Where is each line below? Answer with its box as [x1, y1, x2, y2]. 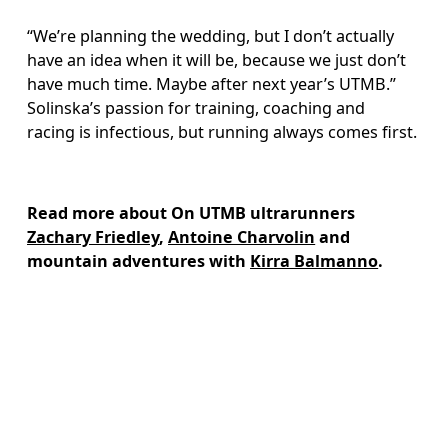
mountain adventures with [27, 249, 251, 272]
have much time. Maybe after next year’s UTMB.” [27, 73, 401, 96]
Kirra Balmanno [250, 249, 379, 272]
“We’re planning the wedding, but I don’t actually [27, 25, 399, 48]
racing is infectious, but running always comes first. [27, 121, 418, 144]
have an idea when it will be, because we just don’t [27, 49, 411, 72]
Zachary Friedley [27, 225, 160, 248]
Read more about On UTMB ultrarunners [27, 201, 360, 224]
